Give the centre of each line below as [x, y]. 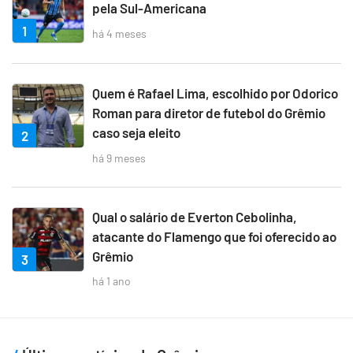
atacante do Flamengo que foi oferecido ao [214, 236]
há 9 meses [119, 158]
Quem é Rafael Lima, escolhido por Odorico [215, 93]
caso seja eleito [136, 133]
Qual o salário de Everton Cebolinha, [195, 216]
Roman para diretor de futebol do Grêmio [209, 113]
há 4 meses [119, 33]
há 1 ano [111, 281]
